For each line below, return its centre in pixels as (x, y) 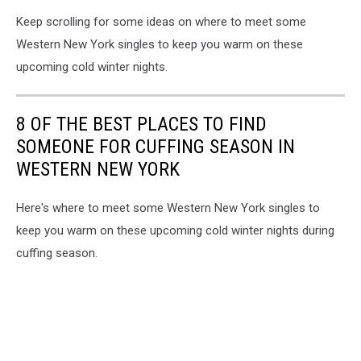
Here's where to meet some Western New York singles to (168, 207)
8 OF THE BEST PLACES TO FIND (141, 124)
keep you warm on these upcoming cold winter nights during (175, 230)
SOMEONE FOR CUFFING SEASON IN (156, 146)
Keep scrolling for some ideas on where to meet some (161, 21)
